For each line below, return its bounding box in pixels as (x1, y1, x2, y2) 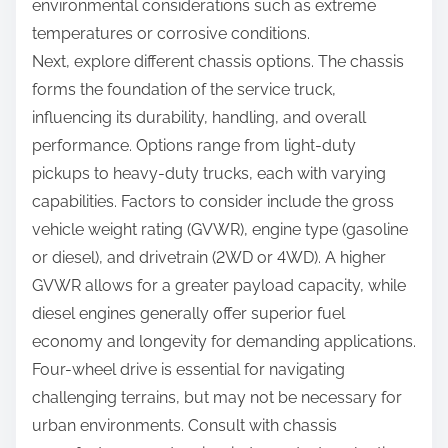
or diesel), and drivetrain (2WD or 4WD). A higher (32, 248, 386, 268)
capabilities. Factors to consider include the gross (32, 192, 394, 212)
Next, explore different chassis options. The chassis (32, 52, 404, 72)
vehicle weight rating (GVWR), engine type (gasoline (32, 220, 408, 240)
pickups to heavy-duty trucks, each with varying (32, 164, 386, 184)
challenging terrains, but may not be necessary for (32, 388, 402, 408)
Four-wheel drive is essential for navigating (32, 360, 345, 380)
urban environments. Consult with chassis (32, 416, 337, 436)
